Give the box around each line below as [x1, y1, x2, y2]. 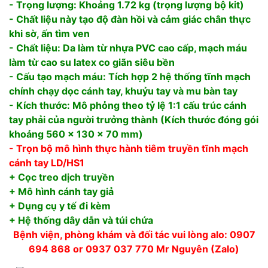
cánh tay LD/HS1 [9, 156, 84, 169]
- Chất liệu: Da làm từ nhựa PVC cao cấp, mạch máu [9, 41, 247, 54]
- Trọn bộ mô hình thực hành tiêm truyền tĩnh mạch [9, 142, 248, 154]
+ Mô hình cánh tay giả [9, 185, 114, 197]
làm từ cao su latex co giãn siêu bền [9, 56, 175, 68]
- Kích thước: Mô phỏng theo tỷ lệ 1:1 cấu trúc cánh [9, 99, 246, 111]
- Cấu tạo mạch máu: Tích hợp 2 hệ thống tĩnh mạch [9, 70, 251, 83]
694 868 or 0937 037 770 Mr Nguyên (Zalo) [29, 242, 239, 255]
